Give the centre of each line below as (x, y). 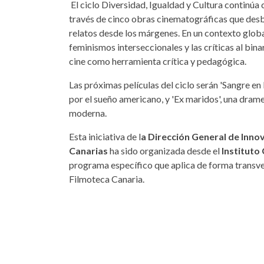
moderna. (88, 113)
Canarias (88, 150)
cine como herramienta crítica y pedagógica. (158, 61)
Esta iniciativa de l (105, 136)
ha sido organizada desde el (165, 150)
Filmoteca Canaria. (107, 179)
